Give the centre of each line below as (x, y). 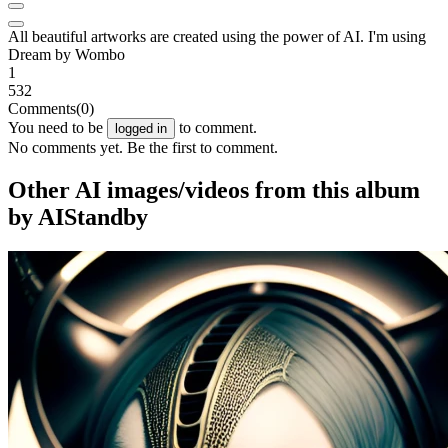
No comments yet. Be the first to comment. (143, 147)
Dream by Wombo (66, 54)
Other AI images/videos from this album (214, 189)
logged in (141, 128)
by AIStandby (78, 216)
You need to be (57, 127)
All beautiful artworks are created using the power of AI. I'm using (217, 36)
